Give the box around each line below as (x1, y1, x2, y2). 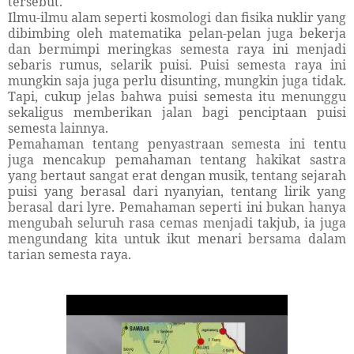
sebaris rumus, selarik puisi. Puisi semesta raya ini (8, 56, 346, 74)
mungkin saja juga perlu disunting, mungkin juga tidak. (8, 72, 346, 90)
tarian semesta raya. (8, 246, 131, 264)
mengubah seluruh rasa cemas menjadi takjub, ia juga (8, 214, 346, 232)
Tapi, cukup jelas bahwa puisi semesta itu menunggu (8, 88, 346, 106)
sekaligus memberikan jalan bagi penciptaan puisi (8, 104, 346, 122)
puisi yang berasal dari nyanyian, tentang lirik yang (8, 183, 346, 201)
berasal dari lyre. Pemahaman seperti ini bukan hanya (8, 198, 346, 217)
